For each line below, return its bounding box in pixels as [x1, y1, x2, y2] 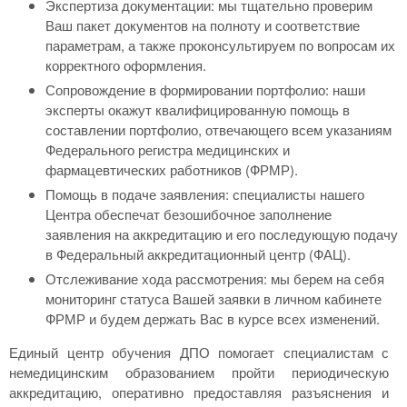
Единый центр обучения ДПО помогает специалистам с [9, 342, 389, 362]
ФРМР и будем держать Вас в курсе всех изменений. [45, 309, 380, 328]
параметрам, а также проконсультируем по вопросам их [45, 35, 395, 55]
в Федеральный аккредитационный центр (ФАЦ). [45, 244, 351, 263]
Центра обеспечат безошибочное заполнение [45, 204, 332, 223]
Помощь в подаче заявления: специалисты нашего [45, 184, 364, 203]
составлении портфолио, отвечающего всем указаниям [45, 120, 392, 139]
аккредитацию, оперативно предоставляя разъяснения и [9, 382, 389, 402]
